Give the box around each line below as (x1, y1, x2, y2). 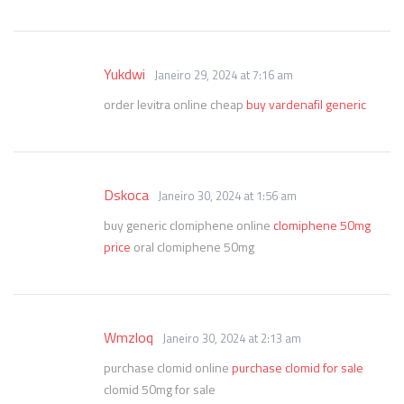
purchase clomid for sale (232, 358, 363, 377)
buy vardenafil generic (246, 95, 366, 114)
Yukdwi (104, 63, 145, 85)
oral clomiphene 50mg (131, 237, 254, 256)
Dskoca (104, 184, 149, 206)
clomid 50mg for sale (104, 380, 216, 399)
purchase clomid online (104, 358, 232, 377)
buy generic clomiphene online (104, 216, 273, 234)
